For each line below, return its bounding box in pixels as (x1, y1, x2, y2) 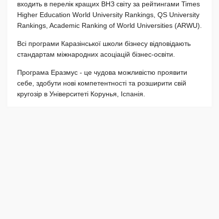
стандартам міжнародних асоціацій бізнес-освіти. (17, 50, 175, 58)
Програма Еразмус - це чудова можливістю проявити (17, 68, 187, 76)
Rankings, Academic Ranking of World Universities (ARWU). (17, 21, 202, 29)
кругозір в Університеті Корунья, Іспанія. (17, 89, 145, 98)
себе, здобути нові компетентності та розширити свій (17, 79, 186, 87)
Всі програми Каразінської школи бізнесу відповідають (17, 39, 191, 47)
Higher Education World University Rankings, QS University (17, 10, 199, 19)
